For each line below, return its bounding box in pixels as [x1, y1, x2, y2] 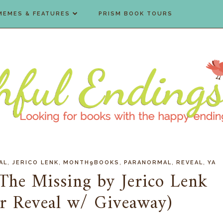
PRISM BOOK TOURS [99, 10, 173, 17]
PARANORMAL [124, 159, 172, 166]
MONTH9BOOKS [63, 159, 119, 166]
